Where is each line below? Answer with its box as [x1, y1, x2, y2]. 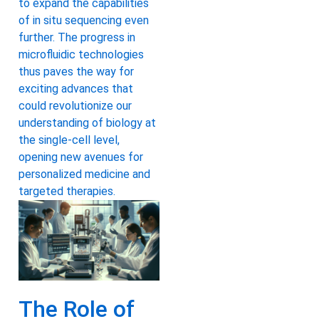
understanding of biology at [19, 115, 156, 130]
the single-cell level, [19, 132, 120, 147]
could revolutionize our [19, 98, 132, 113]
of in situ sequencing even [19, 13, 149, 27]
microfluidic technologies [19, 47, 144, 61]
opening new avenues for [19, 150, 143, 164]
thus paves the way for [19, 64, 134, 78]
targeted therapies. [19, 184, 115, 198]
